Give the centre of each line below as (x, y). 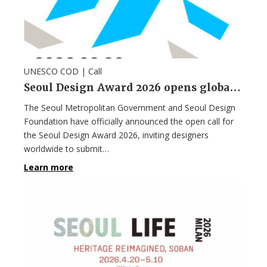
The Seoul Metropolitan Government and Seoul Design (130, 107)
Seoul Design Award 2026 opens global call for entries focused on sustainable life (235, 87)
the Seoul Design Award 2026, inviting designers (116, 135)
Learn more (49, 167)
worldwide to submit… (66, 148)
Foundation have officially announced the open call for (129, 121)
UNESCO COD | (56, 71)
